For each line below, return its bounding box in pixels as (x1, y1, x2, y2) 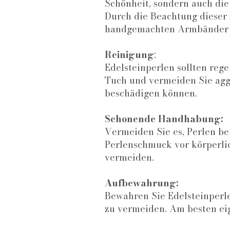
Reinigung (105, 48, 154, 62)
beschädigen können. (105, 86, 197, 101)
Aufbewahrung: (105, 176, 178, 190)
